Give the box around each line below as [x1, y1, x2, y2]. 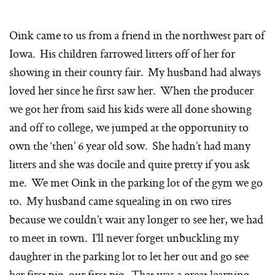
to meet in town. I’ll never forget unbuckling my [9, 230, 239, 246]
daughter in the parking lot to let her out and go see [9, 248, 249, 265]
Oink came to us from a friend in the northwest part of [9, 27, 265, 44]
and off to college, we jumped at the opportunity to [9, 119, 249, 136]
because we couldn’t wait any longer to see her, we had [9, 211, 263, 228]
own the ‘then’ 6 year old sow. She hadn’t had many [9, 137, 250, 154]
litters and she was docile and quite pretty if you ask [9, 156, 250, 172]
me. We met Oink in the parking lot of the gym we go [9, 174, 263, 191]
